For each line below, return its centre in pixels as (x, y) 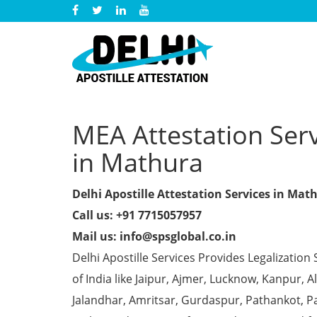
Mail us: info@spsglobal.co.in (154, 236)
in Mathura (138, 162)
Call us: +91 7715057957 (137, 215)
